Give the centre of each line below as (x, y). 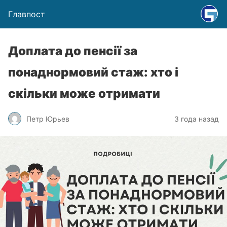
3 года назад (197, 119)
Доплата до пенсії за (73, 51)
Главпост (27, 14)
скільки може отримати (84, 93)
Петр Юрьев (48, 119)
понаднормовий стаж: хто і (93, 72)
